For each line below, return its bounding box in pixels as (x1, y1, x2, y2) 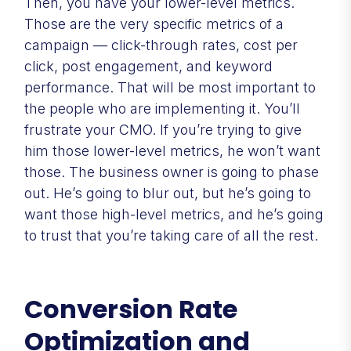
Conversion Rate (24, 291, 237, 327)
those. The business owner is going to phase (24, 163, 319, 180)
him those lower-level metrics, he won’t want (24, 142, 320, 159)
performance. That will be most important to (24, 78, 316, 96)
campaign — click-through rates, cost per (24, 36, 298, 53)
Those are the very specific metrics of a (24, 15, 284, 32)
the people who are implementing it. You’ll (24, 100, 300, 117)
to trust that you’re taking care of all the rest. (24, 226, 322, 244)
